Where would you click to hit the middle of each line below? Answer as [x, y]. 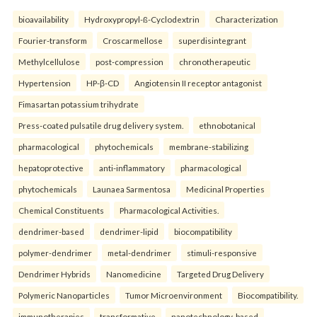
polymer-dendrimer [55, 252]
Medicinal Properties [225, 189]
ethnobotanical [227, 125]
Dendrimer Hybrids [54, 273]
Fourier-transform [53, 40]
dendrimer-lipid [129, 231]
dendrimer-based [51, 231]
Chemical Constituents [61, 210]
